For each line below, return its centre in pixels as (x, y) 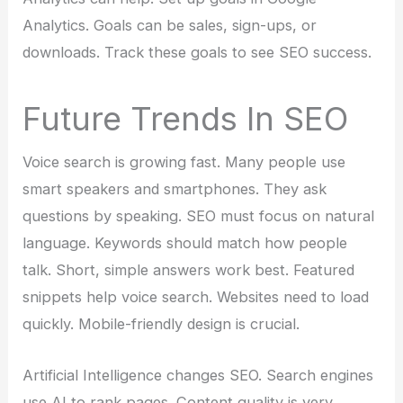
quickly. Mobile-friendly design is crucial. (161, 324)
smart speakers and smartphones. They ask (175, 189)
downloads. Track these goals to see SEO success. (197, 53)
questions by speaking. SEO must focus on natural (199, 216)
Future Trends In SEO (186, 119)
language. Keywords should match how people (185, 243)
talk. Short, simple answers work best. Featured (189, 270)
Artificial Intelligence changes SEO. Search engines (198, 375)
